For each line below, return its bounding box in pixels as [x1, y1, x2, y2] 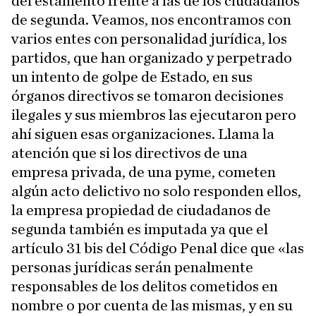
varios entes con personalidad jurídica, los [11, 31, 287, 47]
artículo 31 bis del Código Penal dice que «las [11, 241, 304, 256]
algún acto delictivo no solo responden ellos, [11, 183, 301, 199]
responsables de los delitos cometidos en [11, 279, 278, 294]
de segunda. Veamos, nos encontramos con [11, 12, 291, 28]
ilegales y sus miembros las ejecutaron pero [11, 107, 296, 123]
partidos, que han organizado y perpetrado [11, 50, 292, 66]
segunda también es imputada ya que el [11, 221, 268, 237]
